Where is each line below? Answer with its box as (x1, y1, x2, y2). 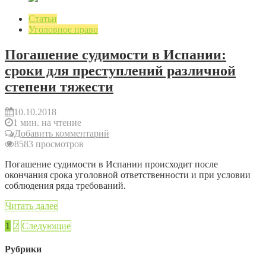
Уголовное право (28, 24, 98, 35)
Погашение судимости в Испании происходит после (5, 159, 218, 169)
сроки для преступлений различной (5, 63, 236, 79)
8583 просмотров (14, 139, 84, 149)
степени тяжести (5, 79, 113, 95)
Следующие (22, 221, 71, 231)
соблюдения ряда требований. (5, 180, 126, 191)
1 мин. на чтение (13, 118, 81, 128)
